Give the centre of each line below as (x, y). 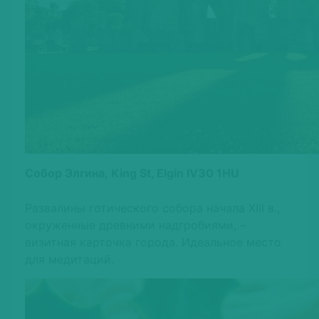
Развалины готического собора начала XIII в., (152, 208)
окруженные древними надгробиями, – (135, 225)
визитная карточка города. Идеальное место (153, 242)
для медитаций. (69, 260)
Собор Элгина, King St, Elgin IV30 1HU (132, 173)
